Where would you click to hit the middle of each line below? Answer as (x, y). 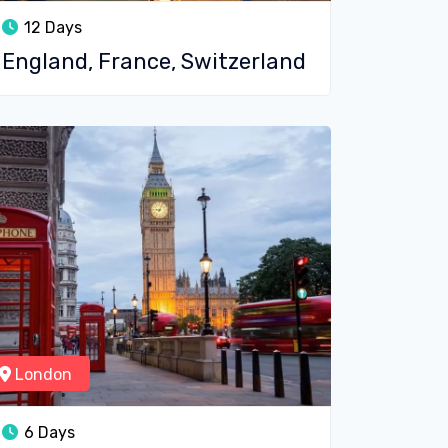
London (41, 374)
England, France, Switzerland (154, 61)
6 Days (47, 432)
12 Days (51, 27)
